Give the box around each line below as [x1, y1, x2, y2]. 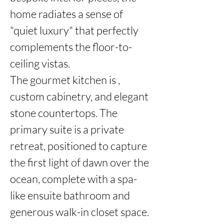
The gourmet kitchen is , [10, 73, 120, 86]
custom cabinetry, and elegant [10, 89, 148, 103]
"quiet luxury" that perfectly [10, 23, 138, 37]
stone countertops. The [10, 106, 117, 119]
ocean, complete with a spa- [10, 172, 137, 185]
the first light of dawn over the [10, 155, 149, 169]
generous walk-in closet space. [10, 205, 149, 218]
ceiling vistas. [10, 56, 70, 70]
